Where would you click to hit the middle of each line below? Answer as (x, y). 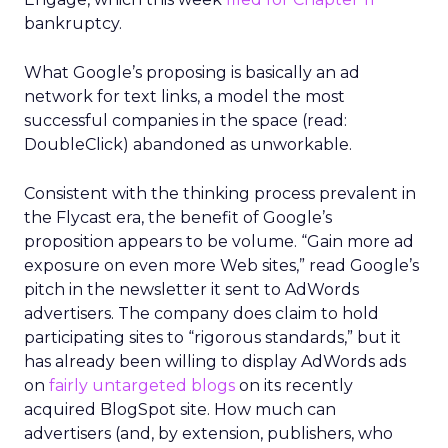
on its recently (294, 385)
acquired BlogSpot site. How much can (180, 409)
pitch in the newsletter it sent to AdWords (191, 289)
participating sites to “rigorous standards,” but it (212, 337)
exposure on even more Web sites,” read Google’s (221, 265)
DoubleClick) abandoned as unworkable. (188, 144)
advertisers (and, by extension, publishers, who (208, 433)
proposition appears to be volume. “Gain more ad (219, 241)
